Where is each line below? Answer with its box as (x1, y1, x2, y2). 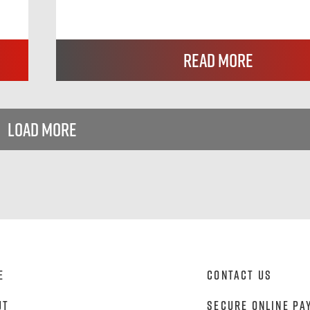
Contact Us (207, 267, 273, 282)
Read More (183, 49, 253, 71)
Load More (8, 118, 77, 140)
